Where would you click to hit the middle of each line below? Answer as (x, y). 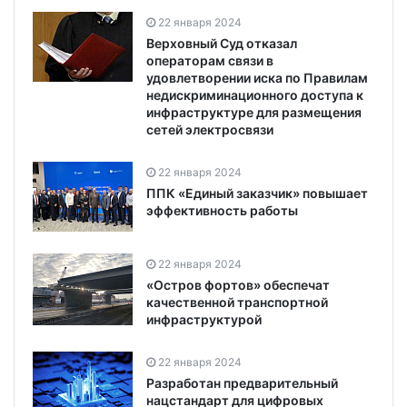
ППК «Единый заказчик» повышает (257, 194)
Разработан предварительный (242, 383)
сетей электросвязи (210, 130)
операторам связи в (210, 61)
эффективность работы (222, 211)
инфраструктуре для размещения (254, 113)
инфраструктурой (204, 320)
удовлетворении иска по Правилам (257, 78)
